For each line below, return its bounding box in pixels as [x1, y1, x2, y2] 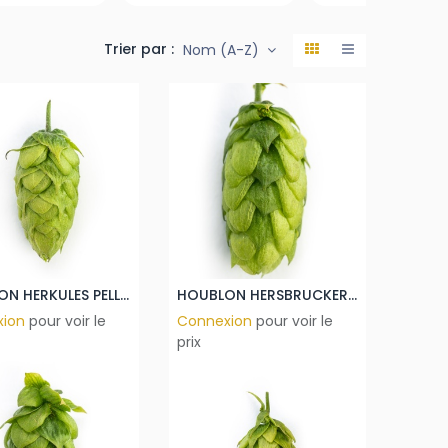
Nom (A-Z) [182, 39, 259, 60]
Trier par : [103, 39, 174, 60]
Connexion [176, 311, 252, 332]
